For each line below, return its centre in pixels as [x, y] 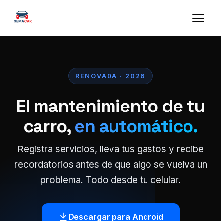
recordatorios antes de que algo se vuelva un [110, 164]
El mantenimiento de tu [110, 106]
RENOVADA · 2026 [110, 76]
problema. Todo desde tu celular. [110, 180]
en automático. [136, 127]
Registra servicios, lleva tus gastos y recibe [110, 149]
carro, [49, 127]
